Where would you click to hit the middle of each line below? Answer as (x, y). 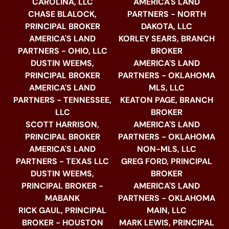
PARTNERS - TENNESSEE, (62, 100)
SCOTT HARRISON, (62, 125)
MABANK (62, 198)
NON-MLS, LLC (167, 149)
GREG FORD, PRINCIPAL (167, 162)
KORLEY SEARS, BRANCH (167, 39)
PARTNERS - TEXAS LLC (62, 162)
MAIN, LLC (167, 211)
